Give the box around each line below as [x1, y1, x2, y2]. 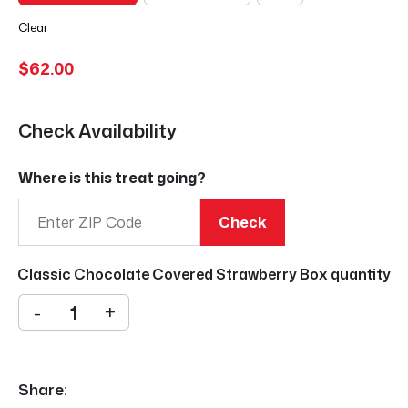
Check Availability [18, 117, 177, 143]
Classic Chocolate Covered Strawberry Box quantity [17, 264, 391, 284]
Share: [18, 378, 67, 400]
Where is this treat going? [18, 168, 206, 188]
